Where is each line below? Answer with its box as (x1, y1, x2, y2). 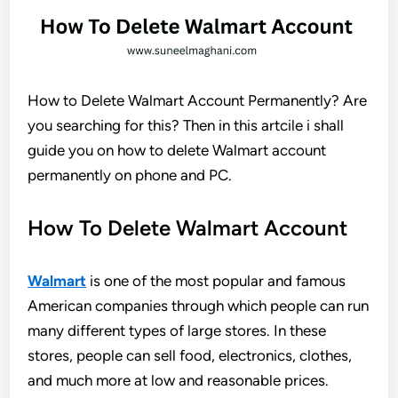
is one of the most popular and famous (86, 272, 346, 290)
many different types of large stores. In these (28, 322, 327, 339)
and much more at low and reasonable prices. (28, 371, 330, 389)
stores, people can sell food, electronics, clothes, (28, 346, 353, 364)
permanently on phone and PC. (28, 166, 233, 184)
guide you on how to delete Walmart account (28, 141, 327, 159)
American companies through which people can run (28, 297, 370, 314)
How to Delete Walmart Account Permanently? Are (28, 92, 368, 109)
